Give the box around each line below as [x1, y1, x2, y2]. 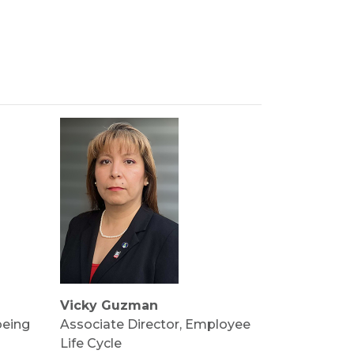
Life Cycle [59, 336, 122, 351]
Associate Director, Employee [59, 317, 250, 332]
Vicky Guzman [59, 298, 158, 313]
